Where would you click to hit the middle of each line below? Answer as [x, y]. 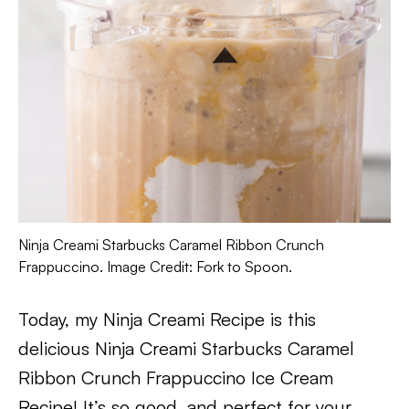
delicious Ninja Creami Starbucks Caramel [186, 348]
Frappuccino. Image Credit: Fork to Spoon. [155, 267]
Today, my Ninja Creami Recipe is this [167, 319]
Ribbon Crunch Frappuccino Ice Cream [176, 378]
